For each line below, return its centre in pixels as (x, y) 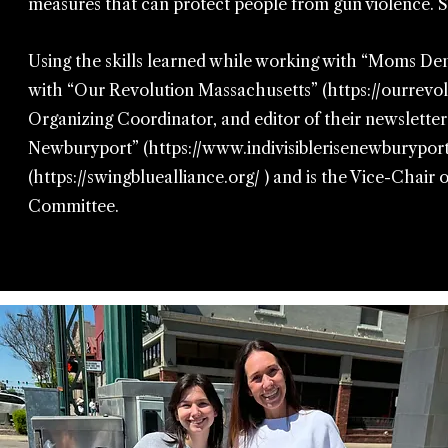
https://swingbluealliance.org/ (146, 177)
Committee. (75, 206)
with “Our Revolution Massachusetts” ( (177, 90)
